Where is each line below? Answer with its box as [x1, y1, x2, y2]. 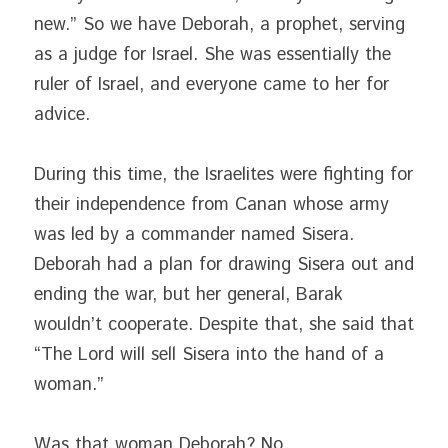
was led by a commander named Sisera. [34, 222, 354, 248]
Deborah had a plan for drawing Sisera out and [34, 252, 414, 278]
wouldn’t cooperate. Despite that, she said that [34, 312, 414, 338]
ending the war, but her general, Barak [34, 282, 343, 308]
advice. [34, 102, 90, 128]
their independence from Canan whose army [34, 192, 389, 218]
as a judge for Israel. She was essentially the [34, 42, 391, 68]
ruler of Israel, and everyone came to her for [34, 72, 389, 98]
